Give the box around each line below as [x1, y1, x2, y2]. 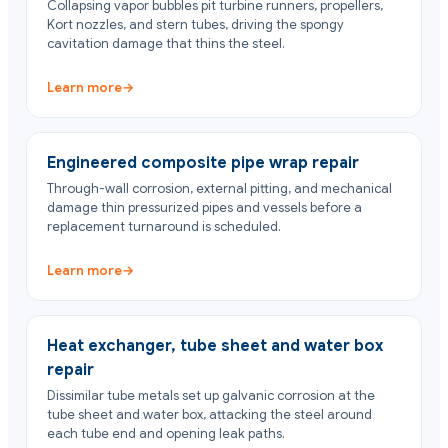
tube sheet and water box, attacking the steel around [47, 406, 372, 424]
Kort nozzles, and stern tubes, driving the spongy [47, 16, 344, 34]
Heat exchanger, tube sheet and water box [47, 336, 383, 357]
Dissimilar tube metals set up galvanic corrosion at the [47, 387, 375, 405]
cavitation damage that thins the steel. [47, 35, 285, 53]
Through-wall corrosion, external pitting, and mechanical [47, 180, 392, 198]
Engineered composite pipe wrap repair [47, 153, 359, 174]
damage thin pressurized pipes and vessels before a [47, 199, 362, 217]
